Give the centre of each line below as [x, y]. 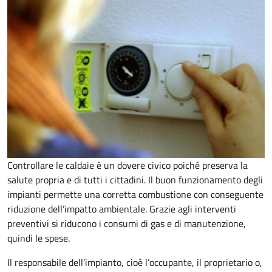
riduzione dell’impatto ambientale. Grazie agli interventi [122, 209]
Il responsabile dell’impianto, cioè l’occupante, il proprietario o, [135, 263]
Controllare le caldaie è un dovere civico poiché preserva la [127, 165]
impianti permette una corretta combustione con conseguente [135, 195]
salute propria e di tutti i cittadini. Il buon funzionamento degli [135, 180]
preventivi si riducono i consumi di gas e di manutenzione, [127, 224]
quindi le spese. [39, 238]
